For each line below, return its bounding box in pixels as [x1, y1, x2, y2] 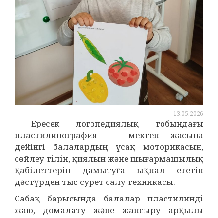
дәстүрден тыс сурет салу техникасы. [15, 176, 175, 187]
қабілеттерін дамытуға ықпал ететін [15, 164, 203, 176]
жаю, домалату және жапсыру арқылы [15, 204, 203, 216]
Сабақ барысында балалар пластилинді [15, 193, 203, 204]
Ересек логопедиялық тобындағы [15, 118, 203, 129]
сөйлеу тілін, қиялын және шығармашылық [15, 153, 203, 164]
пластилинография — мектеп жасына [15, 129, 203, 141]
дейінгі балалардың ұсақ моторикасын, [15, 141, 203, 152]
